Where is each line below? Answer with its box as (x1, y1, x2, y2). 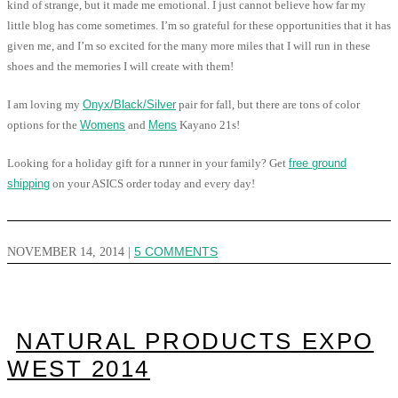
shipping (7, 176, 50, 190)
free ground (289, 155, 346, 170)
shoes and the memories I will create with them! (7, 59, 234, 73)
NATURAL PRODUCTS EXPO (16, 329, 374, 354)
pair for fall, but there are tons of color (176, 97, 360, 111)
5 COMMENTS (134, 245, 218, 259)
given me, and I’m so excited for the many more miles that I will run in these (7, 38, 370, 52)
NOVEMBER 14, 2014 (7, 245, 124, 259)
